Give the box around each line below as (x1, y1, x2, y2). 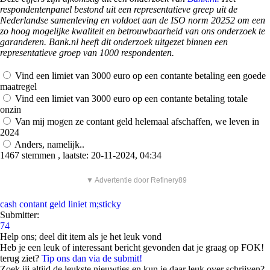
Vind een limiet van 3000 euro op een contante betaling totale (15, 93, 248, 104)
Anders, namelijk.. (14, 139, 84, 149)
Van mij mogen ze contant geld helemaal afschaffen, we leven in (15, 116, 259, 127)
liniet (68, 199, 87, 209)
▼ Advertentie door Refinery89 (86, 176, 187, 184)
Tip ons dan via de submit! (42, 253, 142, 263)
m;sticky (89, 199, 121, 209)
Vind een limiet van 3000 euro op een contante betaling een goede (15, 71, 266, 81)
